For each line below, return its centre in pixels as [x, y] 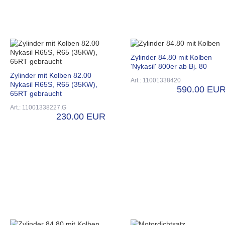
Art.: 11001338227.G [38, 107]
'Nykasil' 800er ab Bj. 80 [169, 66]
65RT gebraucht [36, 93]
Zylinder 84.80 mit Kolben [171, 57]
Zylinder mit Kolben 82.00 [51, 75]
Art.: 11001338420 [156, 80]
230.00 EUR [81, 116]
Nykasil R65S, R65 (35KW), [54, 84]
